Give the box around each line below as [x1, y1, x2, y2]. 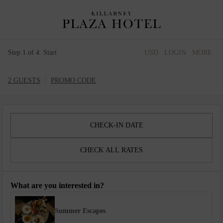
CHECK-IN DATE [90, 121, 143, 129]
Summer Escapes [55, 207, 106, 215]
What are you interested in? [10, 181, 104, 190]
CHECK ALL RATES [80, 146, 143, 154]
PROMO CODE [51, 77, 96, 84]
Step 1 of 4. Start [8, 49, 57, 56]
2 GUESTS [8, 77, 40, 84]
